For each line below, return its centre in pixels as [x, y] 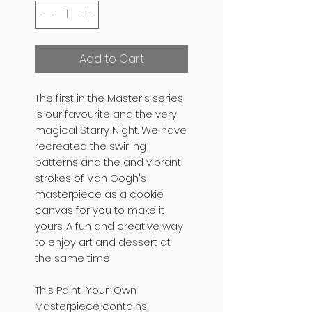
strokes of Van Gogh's [91, 178]
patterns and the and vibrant [108, 162]
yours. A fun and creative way [109, 226]
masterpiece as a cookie [99, 194]
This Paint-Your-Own [86, 290]
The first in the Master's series [109, 98]
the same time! [73, 258]
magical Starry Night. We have [111, 130]
